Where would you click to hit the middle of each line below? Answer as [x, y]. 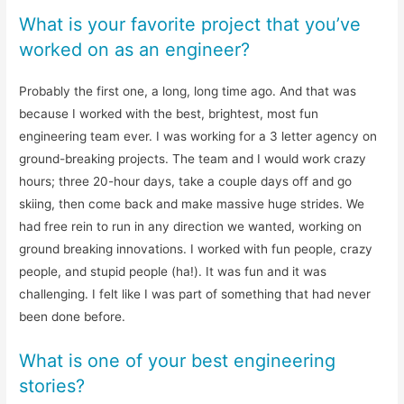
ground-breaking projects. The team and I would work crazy [193, 158]
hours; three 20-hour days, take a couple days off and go [186, 181]
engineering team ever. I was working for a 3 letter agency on [198, 136]
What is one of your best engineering [178, 360]
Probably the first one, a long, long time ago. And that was [188, 91]
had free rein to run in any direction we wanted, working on [191, 226]
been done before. [73, 316]
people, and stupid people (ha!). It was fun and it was [173, 271]
